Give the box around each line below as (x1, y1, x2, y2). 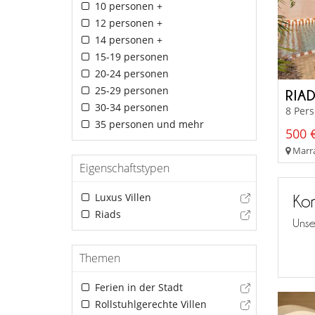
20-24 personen (91, 66, 169, 80)
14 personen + (91, 32, 162, 46)
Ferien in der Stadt (91, 280, 183, 294)
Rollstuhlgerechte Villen (91, 297, 207, 311)
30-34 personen (91, 100, 169, 114)
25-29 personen (91, 83, 169, 97)
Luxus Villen (91, 190, 151, 204)
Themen (79, 250, 120, 266)
